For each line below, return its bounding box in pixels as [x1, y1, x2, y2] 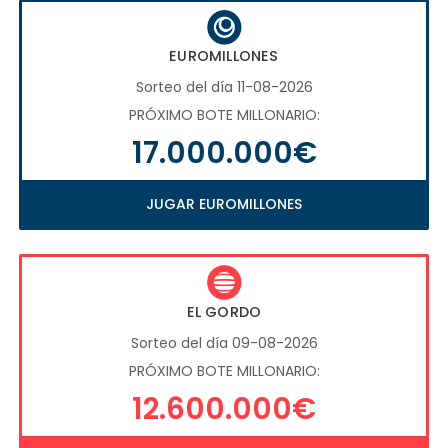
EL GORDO [186, 302, 262, 323]
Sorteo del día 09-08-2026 [130, 333, 318, 354]
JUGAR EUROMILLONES [146, 194, 302, 215]
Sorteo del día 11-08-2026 [135, 77, 313, 98]
